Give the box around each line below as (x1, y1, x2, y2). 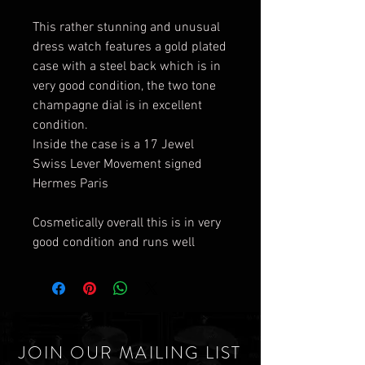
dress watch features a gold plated (33, 39, 226, 55)
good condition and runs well (33, 235, 198, 251)
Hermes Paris (33, 176, 112, 192)
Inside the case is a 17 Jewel (33, 137, 194, 153)
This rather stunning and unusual (33, 20, 220, 36)
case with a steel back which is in (33, 59, 221, 75)
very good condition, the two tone (33, 78, 216, 95)
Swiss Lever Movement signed (33, 156, 202, 173)
